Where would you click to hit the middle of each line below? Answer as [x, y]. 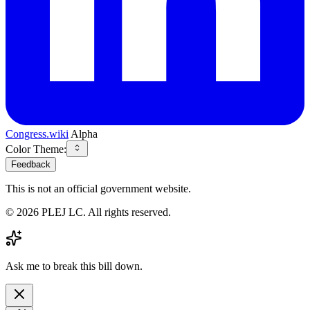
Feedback [31, 164]
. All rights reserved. [127, 212]
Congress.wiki [37, 134]
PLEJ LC [62, 212]
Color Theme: [36, 149]
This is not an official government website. [98, 188]
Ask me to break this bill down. [74, 266]
